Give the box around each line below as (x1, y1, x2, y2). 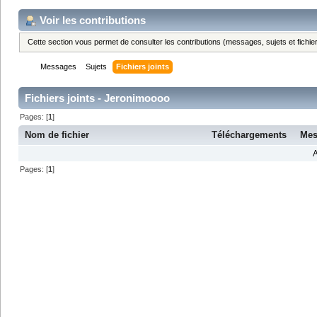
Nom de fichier (25, 129, 90, 140)
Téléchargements (212, 129, 287, 140)
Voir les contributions (40, 13, 146, 26)
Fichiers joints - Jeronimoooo (25, 92, 170, 105)
